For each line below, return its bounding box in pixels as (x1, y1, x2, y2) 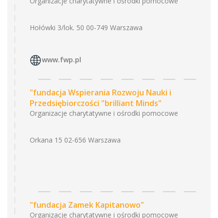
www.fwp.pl (42, 55, 81, 65)
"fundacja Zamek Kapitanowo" (30, 200, 144, 210)
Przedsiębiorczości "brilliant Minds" (30, 98, 162, 109)
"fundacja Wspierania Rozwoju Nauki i (30, 87, 171, 98)
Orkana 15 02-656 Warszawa (30, 135, 121, 145)
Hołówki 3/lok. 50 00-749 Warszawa (30, 23, 143, 32)
